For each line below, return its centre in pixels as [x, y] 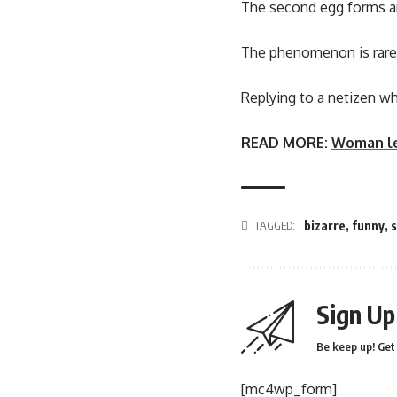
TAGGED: [275, 226]
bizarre [325, 226]
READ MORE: [284, 143]
